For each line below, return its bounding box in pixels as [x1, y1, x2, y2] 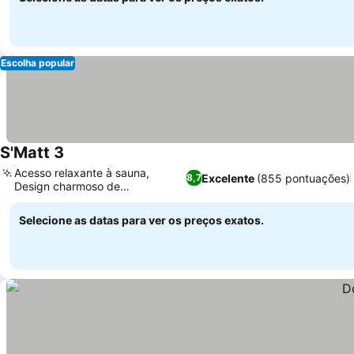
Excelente [201, 171, 254, 185]
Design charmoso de [14, 179, 120, 193]
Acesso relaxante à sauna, [14, 166, 149, 179]
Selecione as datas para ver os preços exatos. [19, 213, 264, 227]
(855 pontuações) [256, 171, 350, 185]
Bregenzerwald [14, 193, 92, 206]
